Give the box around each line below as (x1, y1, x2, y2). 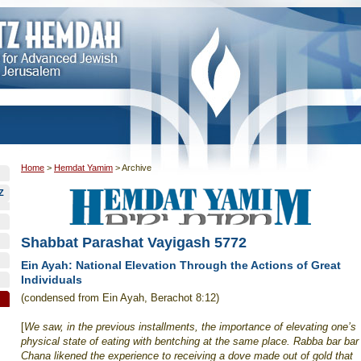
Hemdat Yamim (54, 163, 113, 172)
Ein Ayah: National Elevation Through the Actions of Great (21, 259, 341, 272)
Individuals (21, 273, 82, 286)
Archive (122, 163, 151, 172)
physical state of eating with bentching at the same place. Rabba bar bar (21, 335, 359, 347)
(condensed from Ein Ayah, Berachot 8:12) (21, 292, 219, 304)
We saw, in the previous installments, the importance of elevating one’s (24, 321, 356, 333)
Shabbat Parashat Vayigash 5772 (21, 234, 247, 251)
